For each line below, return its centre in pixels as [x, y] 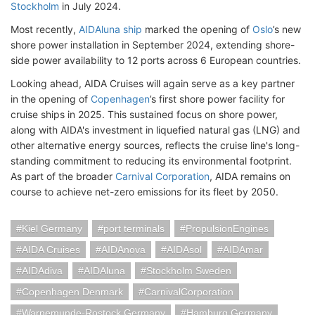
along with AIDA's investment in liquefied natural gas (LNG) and [155, 130]
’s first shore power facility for [217, 99]
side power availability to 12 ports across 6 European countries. [156, 60]
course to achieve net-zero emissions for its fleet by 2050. [144, 192]
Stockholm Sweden [189, 271]
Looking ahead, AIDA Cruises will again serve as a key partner [153, 83]
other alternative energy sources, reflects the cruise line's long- [155, 145]
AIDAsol [184, 250]
